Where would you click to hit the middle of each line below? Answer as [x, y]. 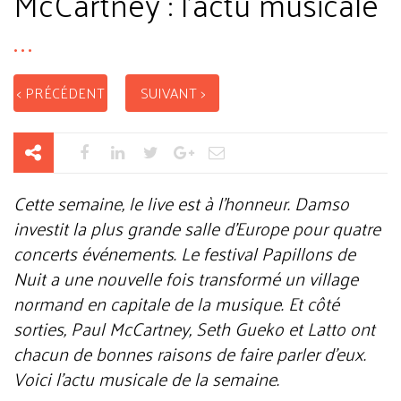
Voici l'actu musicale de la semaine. [146, 379]
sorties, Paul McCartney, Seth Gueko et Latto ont [194, 328]
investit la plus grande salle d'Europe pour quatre [197, 228]
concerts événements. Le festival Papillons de [184, 253]
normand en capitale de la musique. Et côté [176, 303]
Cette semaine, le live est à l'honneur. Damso [181, 203]
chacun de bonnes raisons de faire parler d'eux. [190, 354]
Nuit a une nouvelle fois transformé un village [186, 278]
